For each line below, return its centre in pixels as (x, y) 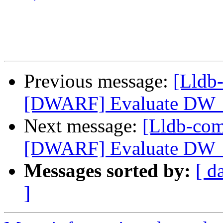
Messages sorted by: (107, 171)
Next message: (83, 126)
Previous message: (99, 81)
